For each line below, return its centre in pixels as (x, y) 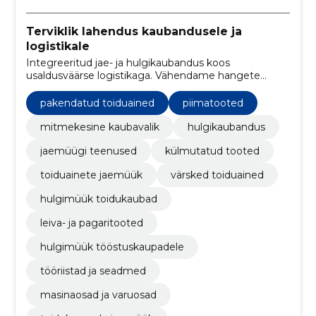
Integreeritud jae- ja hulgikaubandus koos (128, 63)
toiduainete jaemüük (91, 175)
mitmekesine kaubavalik (99, 127)
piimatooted (213, 103)
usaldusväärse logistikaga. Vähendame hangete (143, 76)
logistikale (57, 46)
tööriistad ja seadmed (93, 271)
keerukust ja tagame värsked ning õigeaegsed (140, 89)
